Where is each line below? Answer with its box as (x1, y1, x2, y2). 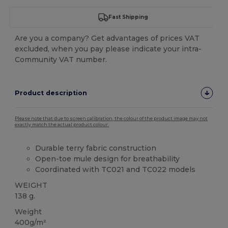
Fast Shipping (108, 14, 148, 21)
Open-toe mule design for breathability (35, 154, 180, 163)
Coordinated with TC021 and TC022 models (35, 164, 196, 174)
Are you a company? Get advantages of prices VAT (15, 33, 200, 43)
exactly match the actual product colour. (15, 122, 109, 127)
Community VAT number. (15, 54, 107, 64)
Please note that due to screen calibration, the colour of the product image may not (15, 116, 208, 121)
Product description (15, 89, 88, 97)
